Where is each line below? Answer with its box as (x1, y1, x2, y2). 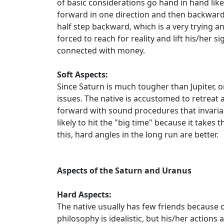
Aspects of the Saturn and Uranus (57, 165, 191, 176)
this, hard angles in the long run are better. (57, 129, 218, 140)
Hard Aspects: (57, 189, 111, 200)
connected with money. (57, 45, 145, 56)
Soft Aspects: (57, 69, 108, 80)
